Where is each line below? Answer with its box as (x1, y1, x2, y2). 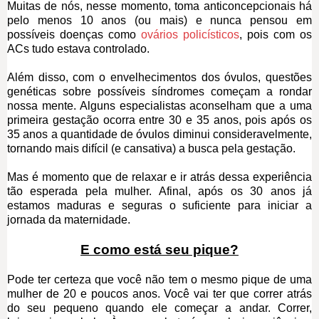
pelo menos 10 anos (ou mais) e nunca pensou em (7, 14, 312, 26)
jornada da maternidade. (7, 213, 130, 226)
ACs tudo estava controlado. (7, 42, 150, 55)
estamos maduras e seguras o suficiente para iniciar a (7, 199, 312, 211)
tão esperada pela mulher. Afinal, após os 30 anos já (7, 184, 312, 197)
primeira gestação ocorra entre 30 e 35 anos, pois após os (7, 113, 312, 126)
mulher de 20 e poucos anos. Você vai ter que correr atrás (7, 287, 312, 300)
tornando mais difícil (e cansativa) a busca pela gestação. (7, 142, 296, 155)
